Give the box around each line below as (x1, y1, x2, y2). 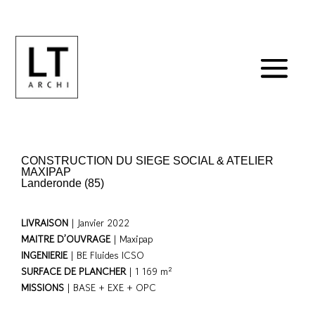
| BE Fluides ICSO (70, 248, 144, 262)
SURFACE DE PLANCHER (21, 264, 126, 278)
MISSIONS (21, 281, 64, 295)
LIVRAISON (21, 216, 71, 230)
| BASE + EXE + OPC (64, 281, 156, 295)
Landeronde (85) (21, 177, 104, 189)
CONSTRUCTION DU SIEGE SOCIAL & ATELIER (21, 155, 274, 167)
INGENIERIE (21, 248, 70, 262)
